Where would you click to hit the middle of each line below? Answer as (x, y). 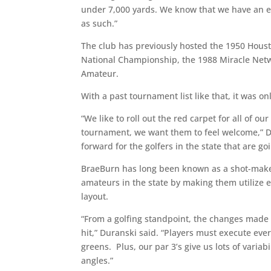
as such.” (100, 23)
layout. (95, 196)
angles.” (97, 260)
